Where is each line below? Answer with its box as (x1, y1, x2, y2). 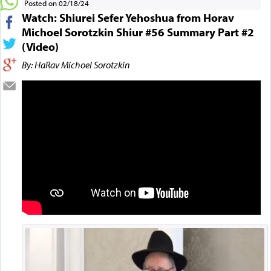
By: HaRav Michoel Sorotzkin (21, 58, 130, 71)
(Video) (21, 39, 59, 54)
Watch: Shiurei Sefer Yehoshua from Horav (21, 10, 234, 25)
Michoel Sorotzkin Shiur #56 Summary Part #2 (21, 24, 254, 39)
